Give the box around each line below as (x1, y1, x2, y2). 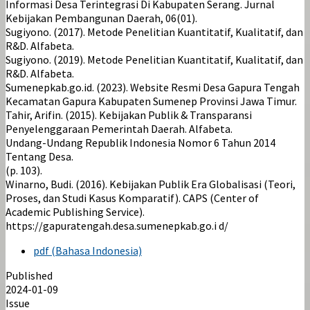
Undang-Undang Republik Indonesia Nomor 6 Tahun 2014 (6, 135, 275, 149)
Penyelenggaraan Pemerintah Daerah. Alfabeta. (6, 121, 232, 136)
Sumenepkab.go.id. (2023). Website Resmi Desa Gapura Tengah (6, 80, 300, 94)
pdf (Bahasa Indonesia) (33, 243, 142, 257)
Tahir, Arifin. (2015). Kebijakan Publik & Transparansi (6, 107, 252, 122)
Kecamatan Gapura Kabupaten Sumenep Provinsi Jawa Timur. (6, 93, 297, 108)
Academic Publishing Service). (6, 204, 145, 219)
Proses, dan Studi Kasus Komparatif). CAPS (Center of (6, 190, 259, 205)
